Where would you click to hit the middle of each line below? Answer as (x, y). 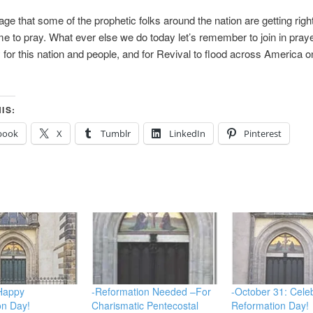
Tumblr (115, 133)
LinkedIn (187, 133)
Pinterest (262, 133)
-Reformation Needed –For (152, 291)
